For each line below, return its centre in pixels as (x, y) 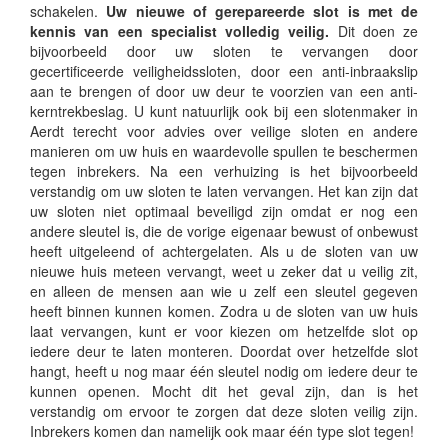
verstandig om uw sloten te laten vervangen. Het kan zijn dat (224, 191)
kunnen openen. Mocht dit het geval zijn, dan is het (224, 391)
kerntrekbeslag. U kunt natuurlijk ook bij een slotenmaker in (224, 111)
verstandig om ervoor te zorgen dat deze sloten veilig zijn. (224, 411)
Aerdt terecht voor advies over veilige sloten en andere (224, 131)
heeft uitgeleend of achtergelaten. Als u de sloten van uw (224, 251)
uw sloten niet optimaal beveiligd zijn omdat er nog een (224, 211)
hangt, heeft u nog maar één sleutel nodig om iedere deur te (224, 371)
